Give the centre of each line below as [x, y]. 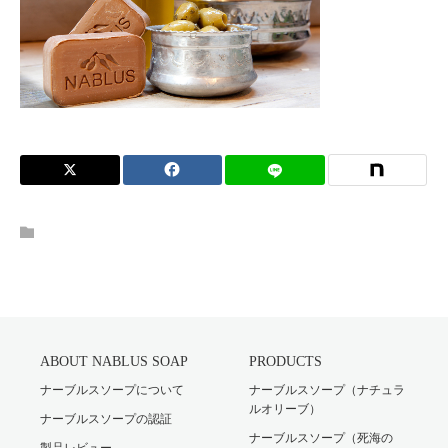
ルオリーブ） [285, 408]
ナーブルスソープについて [112, 389]
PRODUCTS [285, 361]
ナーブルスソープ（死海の [321, 437]
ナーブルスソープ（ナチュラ [327, 389]
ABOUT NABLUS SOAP [114, 361]
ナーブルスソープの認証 [106, 418]
